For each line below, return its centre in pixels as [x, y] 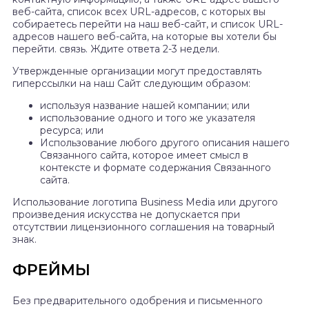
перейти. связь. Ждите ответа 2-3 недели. [116, 49]
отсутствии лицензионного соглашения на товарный [143, 227]
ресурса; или [72, 131]
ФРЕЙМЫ [51, 270]
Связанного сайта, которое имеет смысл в [144, 156]
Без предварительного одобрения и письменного [138, 301]
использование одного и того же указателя [148, 118]
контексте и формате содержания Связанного [156, 168]
